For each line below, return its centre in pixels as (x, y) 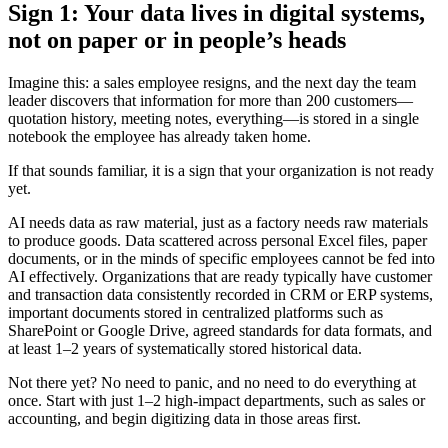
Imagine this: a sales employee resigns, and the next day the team (212, 82)
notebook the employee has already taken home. (159, 136)
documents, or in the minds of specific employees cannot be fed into (221, 258)
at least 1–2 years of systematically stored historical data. (185, 348)
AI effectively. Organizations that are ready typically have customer (220, 276)
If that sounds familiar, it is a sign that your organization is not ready (221, 170)
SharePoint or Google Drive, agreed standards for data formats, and (220, 330)
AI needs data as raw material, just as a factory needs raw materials (218, 222)
